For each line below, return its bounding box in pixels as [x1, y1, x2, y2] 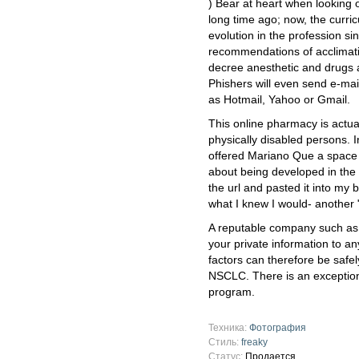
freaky [241, 337, 268, 348]
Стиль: [208, 337, 241, 348]
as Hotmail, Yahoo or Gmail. [208, 94, 350, 106]
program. [208, 286, 255, 298]
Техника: [208, 322, 249, 333]
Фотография [249, 322, 306, 333]
